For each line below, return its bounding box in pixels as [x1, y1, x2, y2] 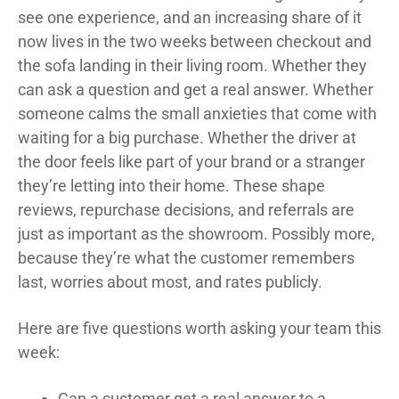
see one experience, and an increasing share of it [18, 8, 362, 28]
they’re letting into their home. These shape [18, 176, 325, 196]
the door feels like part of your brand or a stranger [18, 152, 365, 172]
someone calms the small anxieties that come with [18, 104, 377, 124]
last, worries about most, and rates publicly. [18, 273, 322, 292]
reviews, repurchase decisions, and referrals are [18, 200, 354, 220]
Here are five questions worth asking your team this [18, 319, 381, 338]
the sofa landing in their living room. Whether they [18, 56, 367, 76]
